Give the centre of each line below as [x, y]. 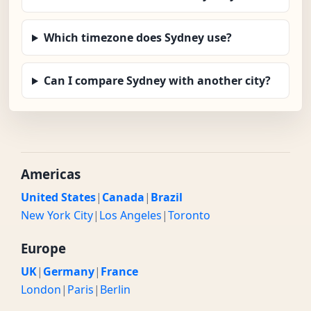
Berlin [115, 290]
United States [58, 197]
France [119, 272]
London [41, 290]
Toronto [189, 216]
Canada [123, 197]
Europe [43, 249]
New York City [57, 216]
